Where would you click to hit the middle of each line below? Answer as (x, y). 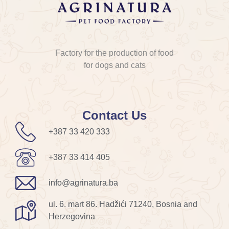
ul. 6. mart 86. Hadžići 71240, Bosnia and (123, 204)
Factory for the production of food (114, 53)
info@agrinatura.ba (83, 183)
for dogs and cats (114, 65)
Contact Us (114, 116)
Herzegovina (72, 217)
